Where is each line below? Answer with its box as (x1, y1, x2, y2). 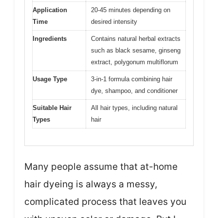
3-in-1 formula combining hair (91, 75, 172, 83)
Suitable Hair (33, 104, 72, 112)
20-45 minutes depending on (91, 6, 170, 14)
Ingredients (33, 35, 67, 43)
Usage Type (33, 75, 67, 83)
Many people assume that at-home (24, 161, 178, 172)
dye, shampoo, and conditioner (91, 87, 178, 95)
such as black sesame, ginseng (91, 47, 181, 54)
